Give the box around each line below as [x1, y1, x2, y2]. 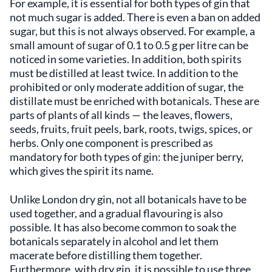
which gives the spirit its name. [10, 163, 155, 177]
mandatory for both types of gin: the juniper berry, [10, 149, 243, 163]
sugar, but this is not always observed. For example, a [10, 24, 255, 38]
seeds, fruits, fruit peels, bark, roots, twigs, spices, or [10, 121, 253, 135]
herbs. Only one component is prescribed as [10, 135, 213, 149]
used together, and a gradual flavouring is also [10, 206, 223, 220]
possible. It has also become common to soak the [10, 220, 236, 234]
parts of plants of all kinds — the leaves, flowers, [10, 107, 233, 121]
